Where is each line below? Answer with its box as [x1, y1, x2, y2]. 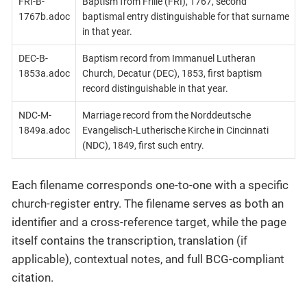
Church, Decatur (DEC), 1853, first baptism [82, 67, 262, 79]
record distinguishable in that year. [82, 82, 228, 94]
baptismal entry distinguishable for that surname [82, 10, 289, 22]
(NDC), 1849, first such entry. [82, 139, 204, 151]
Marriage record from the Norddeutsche [82, 109, 251, 121]
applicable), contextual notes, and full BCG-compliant [12, 252, 284, 267]
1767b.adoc [18, 10, 70, 22]
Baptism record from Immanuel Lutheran [82, 52, 256, 64]
